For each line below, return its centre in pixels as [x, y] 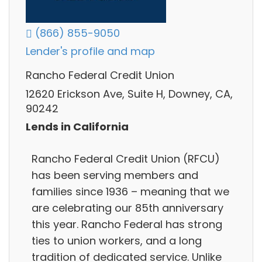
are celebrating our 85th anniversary [127, 208]
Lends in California [77, 127]
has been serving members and [115, 175]
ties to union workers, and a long [117, 240]
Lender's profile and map [90, 51]
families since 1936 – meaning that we [130, 191]
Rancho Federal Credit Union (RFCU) [126, 158]
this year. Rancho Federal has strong [127, 224]
